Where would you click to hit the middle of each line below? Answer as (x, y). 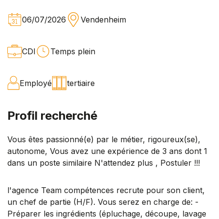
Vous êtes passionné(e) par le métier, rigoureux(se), (104, 139)
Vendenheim (103, 19)
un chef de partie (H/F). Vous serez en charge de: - (103, 202)
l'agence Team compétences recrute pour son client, (106, 190)
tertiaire (81, 83)
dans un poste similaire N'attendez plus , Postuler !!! (104, 163)
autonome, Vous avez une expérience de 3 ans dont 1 (107, 151)
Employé (36, 83)
